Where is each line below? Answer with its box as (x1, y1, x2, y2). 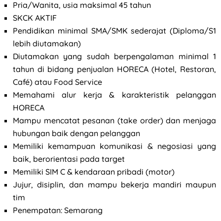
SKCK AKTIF (13, 12, 57, 23)
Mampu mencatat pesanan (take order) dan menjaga (13, 115, 216, 125)
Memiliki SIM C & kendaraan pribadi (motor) (13, 166, 175, 177)
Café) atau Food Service (13, 76, 104, 87)
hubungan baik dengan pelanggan (13, 128, 140, 138)
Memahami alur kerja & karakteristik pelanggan (13, 89, 216, 100)
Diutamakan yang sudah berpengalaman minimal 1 (13, 51, 216, 61)
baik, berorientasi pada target (13, 153, 125, 164)
